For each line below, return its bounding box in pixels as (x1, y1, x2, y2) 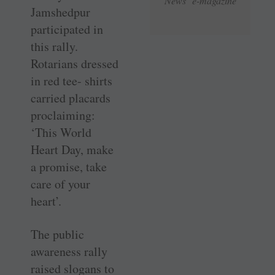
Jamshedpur (31, 3, 90, 20)
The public (31, 225, 84, 242)
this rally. (31, 37, 78, 55)
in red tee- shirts (31, 72, 112, 89)
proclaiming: (31, 106, 95, 123)
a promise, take (31, 158, 107, 175)
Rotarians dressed (31, 55, 118, 72)
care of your (31, 175, 90, 192)
